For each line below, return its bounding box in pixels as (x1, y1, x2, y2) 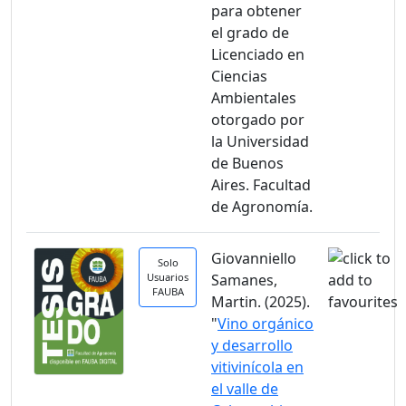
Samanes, (211, 270, 277, 290)
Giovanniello (211, 248, 296, 268)
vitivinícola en (211, 357, 304, 377)
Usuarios (147, 270, 188, 284)
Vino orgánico (217, 314, 314, 333)
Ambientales (211, 88, 296, 108)
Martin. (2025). (211, 292, 310, 312)
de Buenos (211, 153, 284, 173)
